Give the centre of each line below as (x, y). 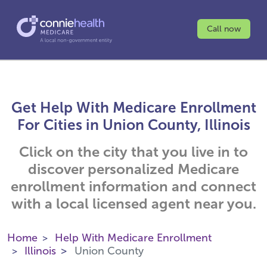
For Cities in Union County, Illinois (133, 125)
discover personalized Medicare (133, 169)
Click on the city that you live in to (133, 152)
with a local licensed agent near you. (133, 204)
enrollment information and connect (133, 186)
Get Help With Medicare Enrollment (133, 108)
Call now (224, 29)
